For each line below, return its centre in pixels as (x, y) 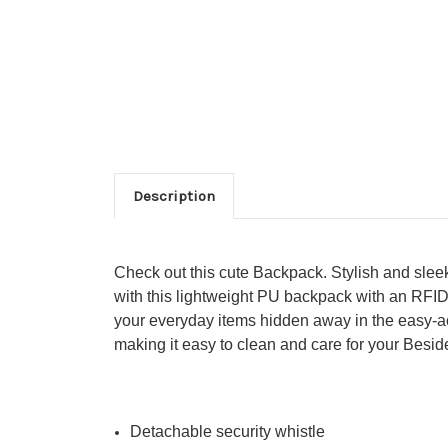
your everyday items (185, 321)
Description (173, 196)
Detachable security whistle (228, 432)
